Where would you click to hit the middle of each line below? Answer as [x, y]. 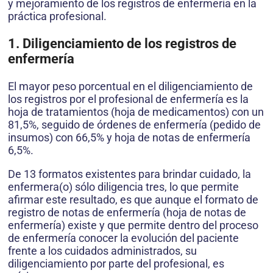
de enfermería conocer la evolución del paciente [123, 238]
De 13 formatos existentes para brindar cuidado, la [129, 174]
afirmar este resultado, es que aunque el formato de [133, 200]
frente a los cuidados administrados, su [102, 251]
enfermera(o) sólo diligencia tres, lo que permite [123, 187]
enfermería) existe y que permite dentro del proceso [133, 225]
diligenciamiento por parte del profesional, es [116, 264]
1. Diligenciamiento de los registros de [122, 44]
